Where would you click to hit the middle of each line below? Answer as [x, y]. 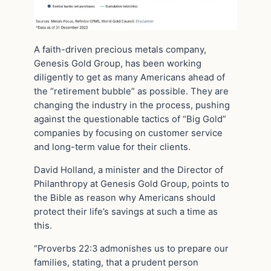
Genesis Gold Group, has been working [118, 64]
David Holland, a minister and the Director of [129, 170]
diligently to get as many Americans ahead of [129, 78]
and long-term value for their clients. [112, 147]
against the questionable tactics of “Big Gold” [130, 119]
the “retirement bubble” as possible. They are [131, 92]
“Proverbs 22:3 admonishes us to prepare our [131, 249]
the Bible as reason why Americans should [125, 198]
